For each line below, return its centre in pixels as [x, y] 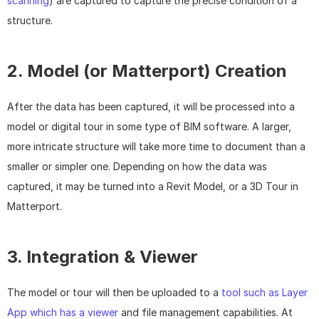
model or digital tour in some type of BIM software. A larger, [149, 127]
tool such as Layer [265, 293]
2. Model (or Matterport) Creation [147, 71]
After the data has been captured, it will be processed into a [151, 107]
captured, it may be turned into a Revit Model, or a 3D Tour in [153, 187]
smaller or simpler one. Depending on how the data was [137, 167]
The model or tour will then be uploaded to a [114, 293]
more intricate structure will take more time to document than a [156, 147]
